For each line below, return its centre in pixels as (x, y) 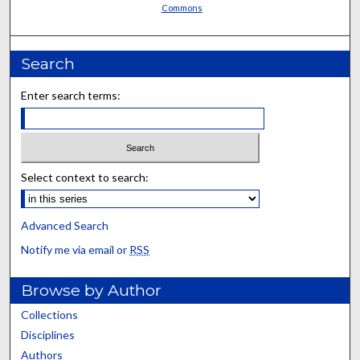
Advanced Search (65, 226)
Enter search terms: (71, 95)
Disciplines (48, 335)
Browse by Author (92, 290)
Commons (182, 7)
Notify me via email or (76, 250)
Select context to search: (85, 178)
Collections (50, 315)
